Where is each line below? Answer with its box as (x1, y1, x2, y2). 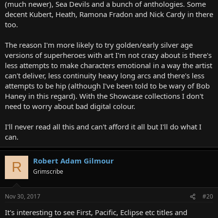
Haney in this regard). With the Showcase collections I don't (5, 91, 203, 101)
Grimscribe (33, 167, 63, 176)
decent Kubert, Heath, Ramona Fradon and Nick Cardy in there (5, 9, 213, 19)
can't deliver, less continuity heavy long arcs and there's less (5, 70, 204, 80)
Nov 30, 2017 (5, 192, 40, 200)
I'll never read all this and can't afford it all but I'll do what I (5, 121, 201, 131)
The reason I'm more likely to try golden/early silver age (5, 39, 193, 50)
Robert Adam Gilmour (33, 155, 114, 165)
